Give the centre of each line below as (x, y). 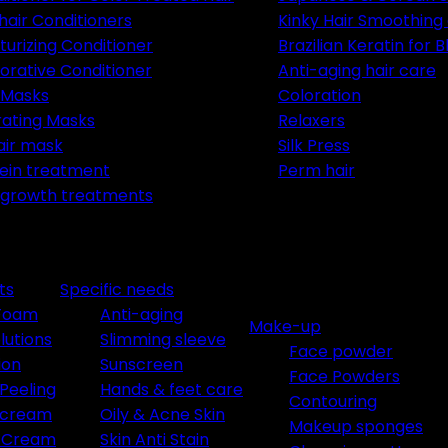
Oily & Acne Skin (162, 414)
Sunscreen (141, 364)
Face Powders (344, 376)
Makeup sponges (356, 426)
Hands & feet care (171, 389)
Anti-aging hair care (357, 70)
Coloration (319, 95)
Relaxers (311, 120)
